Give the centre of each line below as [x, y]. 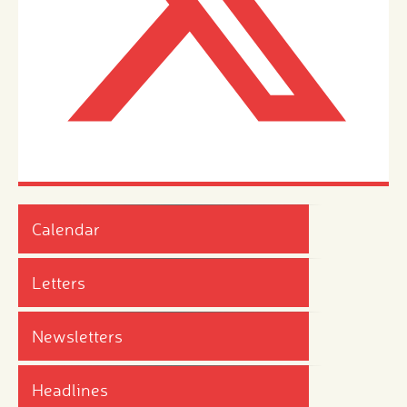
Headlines [70, 390]
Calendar [66, 229]
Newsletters [77, 337]
